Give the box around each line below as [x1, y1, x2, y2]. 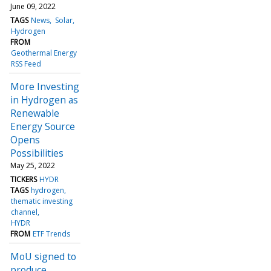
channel [11, 206, 38, 217]
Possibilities [10, 146, 64, 160]
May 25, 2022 [10, 160, 55, 171]
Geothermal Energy [11, 47, 77, 58]
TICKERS [10, 174, 37, 184]
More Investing [10, 79, 79, 93]
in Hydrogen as [10, 93, 78, 106]
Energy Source [10, 119, 75, 133]
